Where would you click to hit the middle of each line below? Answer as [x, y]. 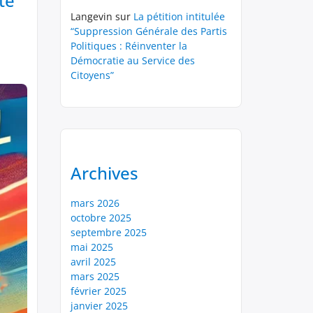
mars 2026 [95, 203]
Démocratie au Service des [133, 60]
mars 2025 [95, 276]
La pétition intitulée [179, 16]
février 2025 [99, 291]
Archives [104, 173]
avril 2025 [93, 262]
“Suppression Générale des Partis [149, 31]
